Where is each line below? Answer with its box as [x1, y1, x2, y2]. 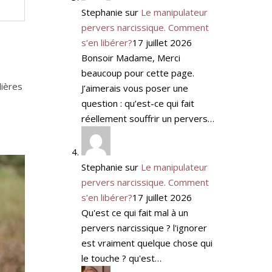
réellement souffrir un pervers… [81, 112, 214, 124]
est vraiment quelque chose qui [81, 236, 212, 249]
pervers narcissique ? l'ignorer [81, 221, 207, 234]
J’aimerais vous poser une [81, 81, 188, 94]
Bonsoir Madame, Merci [81, 51, 180, 64]
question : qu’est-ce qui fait [81, 97, 194, 109]
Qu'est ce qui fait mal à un [81, 206, 188, 219]
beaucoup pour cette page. [81, 66, 194, 79]
